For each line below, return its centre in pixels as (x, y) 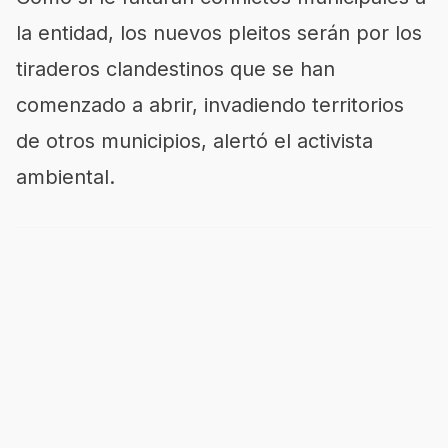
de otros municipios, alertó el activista (194, 141)
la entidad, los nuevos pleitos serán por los (219, 33)
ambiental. (65, 177)
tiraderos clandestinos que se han (175, 69)
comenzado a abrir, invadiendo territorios (210, 105)
